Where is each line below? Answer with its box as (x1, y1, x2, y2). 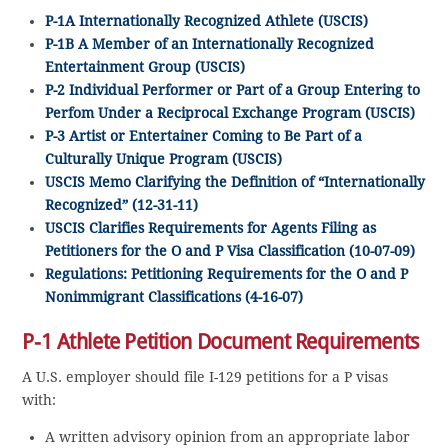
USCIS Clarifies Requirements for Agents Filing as (44, 219, 376, 236)
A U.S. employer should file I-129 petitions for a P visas (22, 368, 389, 385)
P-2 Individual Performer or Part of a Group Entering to (44, 81, 420, 98)
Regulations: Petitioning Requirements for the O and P (44, 265, 408, 282)
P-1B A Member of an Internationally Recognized (44, 35, 374, 52)
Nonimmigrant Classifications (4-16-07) (44, 288, 303, 305)
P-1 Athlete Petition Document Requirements (22, 329, 419, 355)
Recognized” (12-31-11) (44, 196, 198, 213)
